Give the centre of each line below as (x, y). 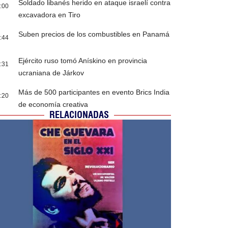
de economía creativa (53, 105)
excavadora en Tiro (50, 15)
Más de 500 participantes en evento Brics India (94, 92)
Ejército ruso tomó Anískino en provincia (83, 61)
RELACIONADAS (79, 115)
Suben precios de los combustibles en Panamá (94, 34)
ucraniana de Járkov (51, 73)
